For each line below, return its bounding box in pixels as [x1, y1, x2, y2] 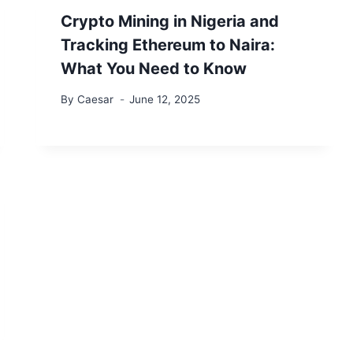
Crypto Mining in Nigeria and [61, 11, 280, 31]
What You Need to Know [61, 58, 247, 78]
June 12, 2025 [128, 92, 200, 106]
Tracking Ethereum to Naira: [61, 35, 276, 54]
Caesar [76, 92, 113, 106]
